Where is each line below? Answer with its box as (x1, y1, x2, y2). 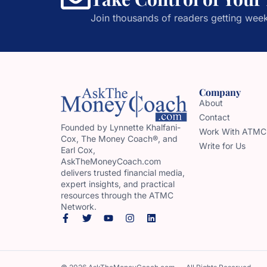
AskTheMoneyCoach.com (61, 156, 161, 166)
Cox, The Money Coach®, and (61, 133, 178, 144)
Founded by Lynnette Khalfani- (61, 122, 181, 132)
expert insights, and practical (61, 178, 175, 189)
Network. (61, 201, 97, 212)
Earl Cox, (61, 144, 95, 155)
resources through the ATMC (61, 190, 173, 200)
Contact (199, 111, 230, 122)
